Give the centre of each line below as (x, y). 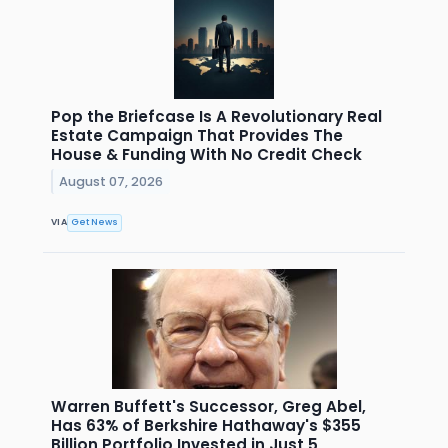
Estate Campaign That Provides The (197, 135)
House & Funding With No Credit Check (206, 154)
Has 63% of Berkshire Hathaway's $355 (206, 425)
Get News (95, 222)
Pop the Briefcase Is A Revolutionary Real (216, 116)
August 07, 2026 (111, 181)
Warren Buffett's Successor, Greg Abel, (208, 406)
